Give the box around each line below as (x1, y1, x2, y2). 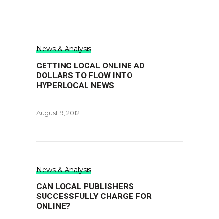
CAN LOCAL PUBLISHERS (36, 181, 134, 191)
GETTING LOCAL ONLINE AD (36, 61, 145, 70)
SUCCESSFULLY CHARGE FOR (36, 191, 152, 201)
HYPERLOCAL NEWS (36, 80, 114, 90)
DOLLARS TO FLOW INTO (36, 70, 132, 80)
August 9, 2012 (36, 109, 80, 117)
